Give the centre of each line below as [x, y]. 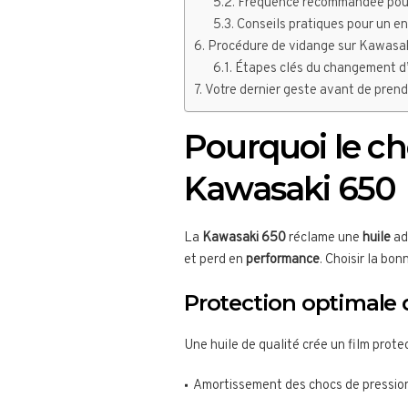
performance [283, 260]
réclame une [324, 239]
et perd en [215, 260]
